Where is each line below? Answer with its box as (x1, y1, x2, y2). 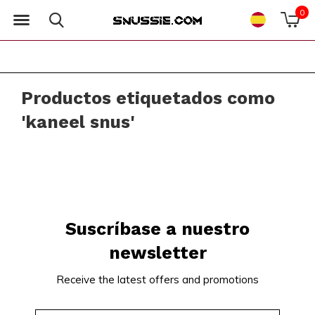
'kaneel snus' (21, 112, 134, 132)
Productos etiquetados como (21, 88, 275, 108)
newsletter (108, 243, 207, 263)
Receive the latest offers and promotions (56, 273, 259, 286)
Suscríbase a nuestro (65, 219, 250, 239)
